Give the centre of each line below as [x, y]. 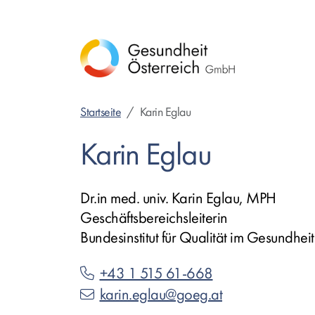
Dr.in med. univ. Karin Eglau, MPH [178, 198]
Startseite [101, 112]
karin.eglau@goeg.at [161, 295]
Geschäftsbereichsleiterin [154, 218]
